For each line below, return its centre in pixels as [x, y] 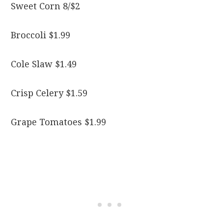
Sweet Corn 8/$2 [46, 6]
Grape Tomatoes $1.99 [59, 122]
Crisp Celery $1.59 [49, 93]
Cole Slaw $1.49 [44, 64]
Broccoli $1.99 [41, 35]
